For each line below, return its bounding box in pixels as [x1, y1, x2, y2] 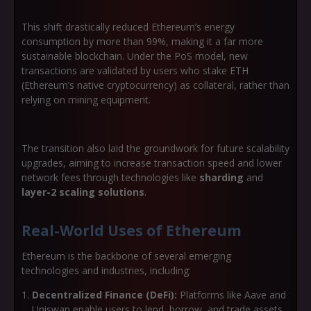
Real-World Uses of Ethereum [22, 221, 242, 240]
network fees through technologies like [22, 171, 199, 184]
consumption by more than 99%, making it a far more [22, 35, 263, 48]
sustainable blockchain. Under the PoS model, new [22, 49, 248, 62]
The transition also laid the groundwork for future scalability [22, 142, 289, 155]
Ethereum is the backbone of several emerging [22, 249, 231, 262]
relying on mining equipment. [22, 93, 151, 106]
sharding [199, 171, 244, 184]
